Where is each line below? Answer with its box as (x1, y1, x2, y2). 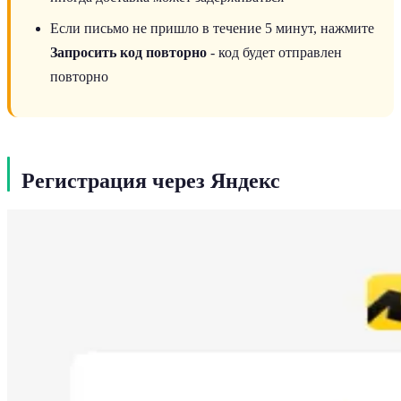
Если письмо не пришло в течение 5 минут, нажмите (50, 20, 374, 36)
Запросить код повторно (50, 44, 207, 60)
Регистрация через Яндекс (21, 168, 280, 192)
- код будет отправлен (207, 44, 342, 60)
